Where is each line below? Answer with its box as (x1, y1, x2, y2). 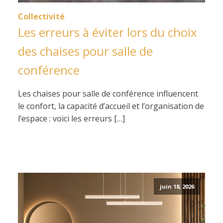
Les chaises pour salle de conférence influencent (18, 88, 198, 99)
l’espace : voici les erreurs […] (18, 113, 125, 124)
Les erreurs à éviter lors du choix (18, 24, 197, 40)
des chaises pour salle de (18, 43, 153, 59)
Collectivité (18, 11, 65, 22)
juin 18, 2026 (159, 183, 194, 191)
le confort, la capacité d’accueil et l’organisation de (18, 101, 204, 111)
